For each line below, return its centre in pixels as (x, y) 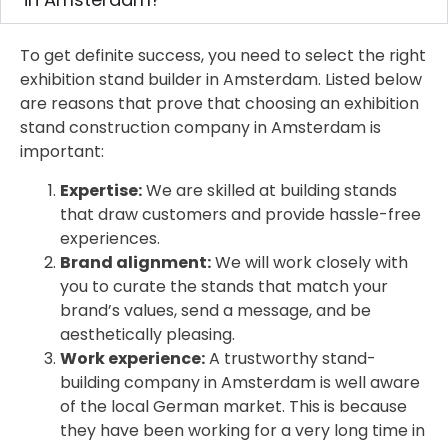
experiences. (110, 238)
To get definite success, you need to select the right (223, 56)
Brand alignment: (135, 262)
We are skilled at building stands (269, 190)
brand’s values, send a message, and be (215, 310)
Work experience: (132, 358)
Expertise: (101, 190)
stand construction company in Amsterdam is (200, 128)
